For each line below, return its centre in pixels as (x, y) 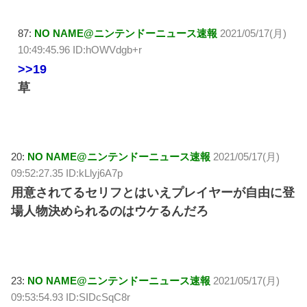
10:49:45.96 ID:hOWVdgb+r (80, 49)
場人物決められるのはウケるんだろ (110, 211)
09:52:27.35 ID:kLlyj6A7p (67, 173)
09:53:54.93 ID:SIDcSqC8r (71, 297)
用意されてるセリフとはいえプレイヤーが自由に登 (153, 193)
